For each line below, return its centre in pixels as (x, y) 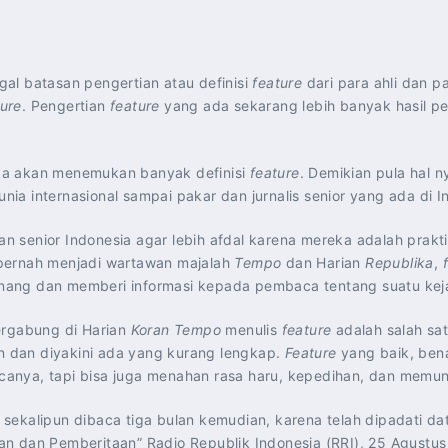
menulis (253, 329)
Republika (399, 262)
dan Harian (325, 262)
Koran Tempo (178, 329)
